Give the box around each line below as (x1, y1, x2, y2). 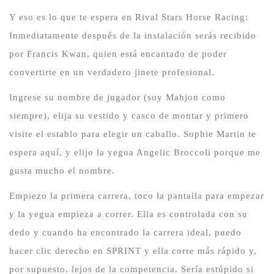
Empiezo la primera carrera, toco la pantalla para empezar (9, 191, 264, 201)
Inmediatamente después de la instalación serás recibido (9, 30, 256, 40)
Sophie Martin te (183, 128, 256, 139)
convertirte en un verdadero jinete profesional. (9, 67, 215, 77)
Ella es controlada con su (137, 209, 248, 220)
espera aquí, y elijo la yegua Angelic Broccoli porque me (9, 147, 261, 157)
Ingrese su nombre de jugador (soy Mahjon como (9, 92, 226, 102)
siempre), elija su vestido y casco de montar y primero (9, 110, 249, 120)
